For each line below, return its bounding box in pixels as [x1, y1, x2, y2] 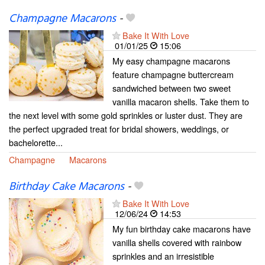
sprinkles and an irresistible [112, 250, 214, 263]
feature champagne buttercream [112, 68, 234, 81]
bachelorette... [9, 136, 63, 149]
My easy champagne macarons [112, 54, 230, 67]
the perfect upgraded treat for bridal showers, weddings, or [9, 122, 229, 135]
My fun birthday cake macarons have [112, 222, 251, 235]
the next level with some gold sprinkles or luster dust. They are [9, 109, 243, 122]
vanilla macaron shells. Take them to [112, 95, 249, 108]
